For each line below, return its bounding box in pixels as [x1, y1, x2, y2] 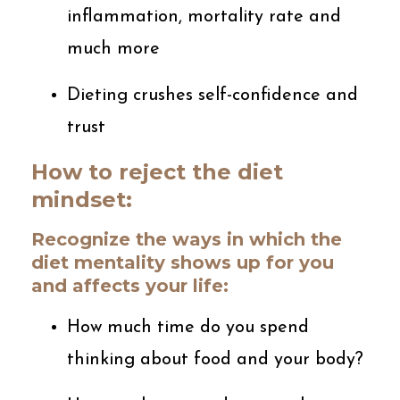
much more [67, 39, 160, 58]
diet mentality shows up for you [31, 251, 334, 273]
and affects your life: [31, 274, 229, 296]
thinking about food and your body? [67, 350, 363, 369]
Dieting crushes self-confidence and [67, 86, 358, 104]
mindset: [31, 186, 132, 212]
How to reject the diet [31, 158, 283, 185]
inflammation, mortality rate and [67, 7, 341, 26]
